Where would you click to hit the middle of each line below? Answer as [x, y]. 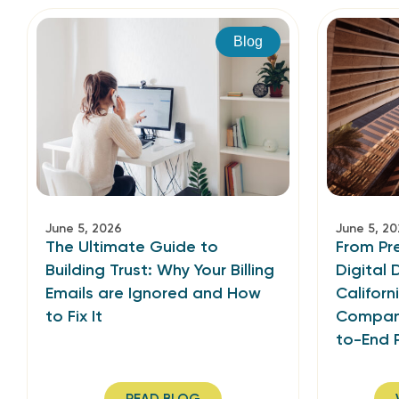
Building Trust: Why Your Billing [160, 270]
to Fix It [74, 316]
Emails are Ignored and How [153, 293]
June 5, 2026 [84, 228]
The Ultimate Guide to [132, 247]
